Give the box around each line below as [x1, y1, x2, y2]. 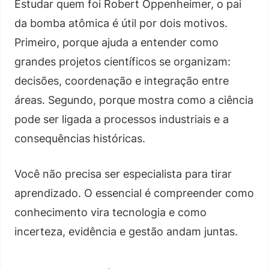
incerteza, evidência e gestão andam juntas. [14, 225, 238, 238]
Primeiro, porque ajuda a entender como [14, 35, 219, 49]
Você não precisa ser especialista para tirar [14, 167, 232, 180]
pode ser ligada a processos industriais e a [14, 112, 229, 125]
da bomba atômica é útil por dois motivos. [14, 16, 228, 29]
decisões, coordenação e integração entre [14, 74, 229, 87]
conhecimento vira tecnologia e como [14, 205, 207, 219]
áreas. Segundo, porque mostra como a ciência [14, 93, 253, 106]
